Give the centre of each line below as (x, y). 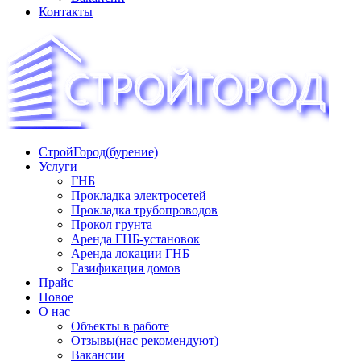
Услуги (58, 166)
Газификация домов (126, 268)
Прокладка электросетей (139, 195)
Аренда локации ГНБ (130, 253)
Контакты (66, 12)
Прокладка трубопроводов (144, 210)
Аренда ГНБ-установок (135, 239)
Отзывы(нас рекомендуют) (145, 340)
